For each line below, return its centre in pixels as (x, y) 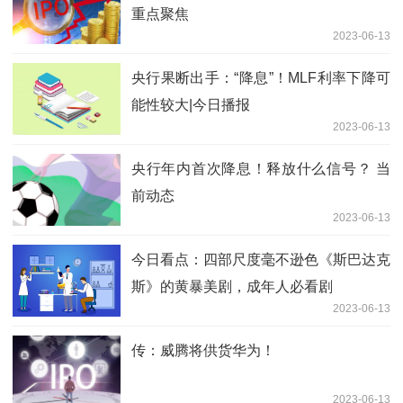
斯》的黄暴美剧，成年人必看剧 (232, 286)
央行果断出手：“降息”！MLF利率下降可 (261, 77)
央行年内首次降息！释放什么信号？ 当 (261, 168)
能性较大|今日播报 (191, 104)
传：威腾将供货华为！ (203, 350)
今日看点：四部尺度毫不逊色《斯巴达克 (261, 259)
